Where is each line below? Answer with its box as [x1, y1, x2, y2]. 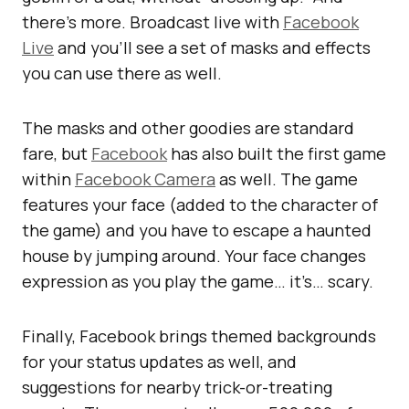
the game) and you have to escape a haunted [22, 218, 372, 241]
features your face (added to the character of [22, 193, 378, 215]
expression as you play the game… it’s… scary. [22, 269, 373, 292]
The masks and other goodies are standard [22, 116, 354, 139]
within [22, 167, 75, 190]
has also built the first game [167, 142, 386, 164]
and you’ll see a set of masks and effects [54, 36, 371, 58]
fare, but [22, 142, 91, 164]
